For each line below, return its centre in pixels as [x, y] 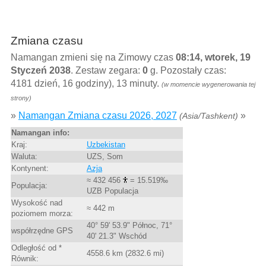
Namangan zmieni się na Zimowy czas [93, 58]
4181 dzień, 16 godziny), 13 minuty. [86, 84]
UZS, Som [104, 157]
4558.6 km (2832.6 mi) [125, 254]
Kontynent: [30, 169]
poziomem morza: [42, 214]
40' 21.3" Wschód [116, 236]
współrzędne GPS [42, 231]
